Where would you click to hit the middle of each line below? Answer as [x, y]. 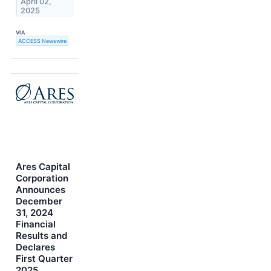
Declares [35, 247]
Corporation [42, 178]
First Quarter [44, 258]
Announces [41, 189]
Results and [42, 235]
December [39, 201]
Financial [36, 224]
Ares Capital [43, 166]
